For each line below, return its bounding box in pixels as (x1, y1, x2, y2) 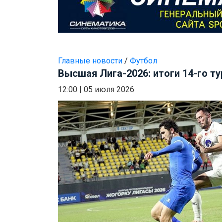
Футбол (130, 56, 157, 66)
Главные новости (58, 56, 122, 66)
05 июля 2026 (84, 85, 134, 95)
